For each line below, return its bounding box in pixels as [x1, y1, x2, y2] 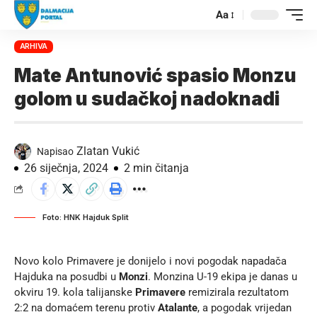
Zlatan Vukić [76, 144, 139, 158]
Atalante [158, 301, 197, 314]
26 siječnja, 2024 [24, 161, 108, 175]
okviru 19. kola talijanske [14, 285, 135, 299]
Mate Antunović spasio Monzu [14, 64, 296, 86]
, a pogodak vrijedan [197, 301, 292, 314]
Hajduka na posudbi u [14, 270, 119, 283]
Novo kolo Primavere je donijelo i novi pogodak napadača [14, 254, 287, 267]
